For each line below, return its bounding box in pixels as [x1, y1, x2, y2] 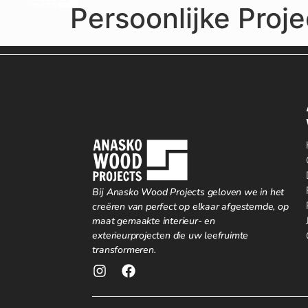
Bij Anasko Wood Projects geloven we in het [92, 185, 285, 199]
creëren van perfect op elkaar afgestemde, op [92, 199, 289, 213]
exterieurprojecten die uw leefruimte [92, 228, 249, 242]
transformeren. [92, 243, 156, 256]
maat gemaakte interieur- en [92, 214, 216, 228]
